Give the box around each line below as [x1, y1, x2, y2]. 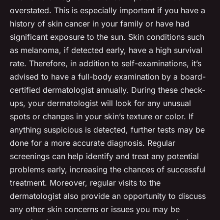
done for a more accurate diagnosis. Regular [10, 138, 175, 148]
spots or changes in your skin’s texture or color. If [10, 111, 193, 122]
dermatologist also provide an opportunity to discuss [10, 191, 206, 201]
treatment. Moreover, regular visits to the [10, 178, 161, 188]
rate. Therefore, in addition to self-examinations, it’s [10, 58, 201, 69]
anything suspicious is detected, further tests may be [10, 125, 205, 135]
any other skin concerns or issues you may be [10, 204, 180, 215]
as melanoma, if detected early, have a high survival [10, 45, 202, 55]
